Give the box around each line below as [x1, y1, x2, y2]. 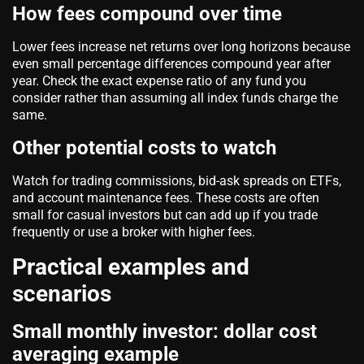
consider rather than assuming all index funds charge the [12, 89, 338, 106]
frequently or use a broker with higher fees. [12, 223, 255, 240]
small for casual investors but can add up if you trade [12, 206, 318, 223]
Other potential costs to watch [12, 136, 276, 159]
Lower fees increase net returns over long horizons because [12, 38, 350, 54]
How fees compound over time [12, 2, 282, 25]
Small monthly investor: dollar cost [12, 319, 317, 343]
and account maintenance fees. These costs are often [12, 189, 319, 206]
